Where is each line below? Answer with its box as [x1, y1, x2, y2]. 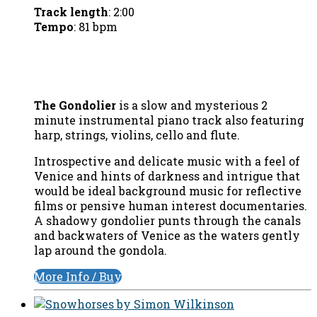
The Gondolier [34, 98, 116, 113]
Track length [34, 4, 108, 20]
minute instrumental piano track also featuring [34, 113, 304, 128]
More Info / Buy [34, 269, 122, 284]
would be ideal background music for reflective [34, 183, 301, 199]
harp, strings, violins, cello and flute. [34, 127, 240, 143]
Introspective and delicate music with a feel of [34, 154, 300, 169]
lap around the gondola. [34, 243, 167, 258]
